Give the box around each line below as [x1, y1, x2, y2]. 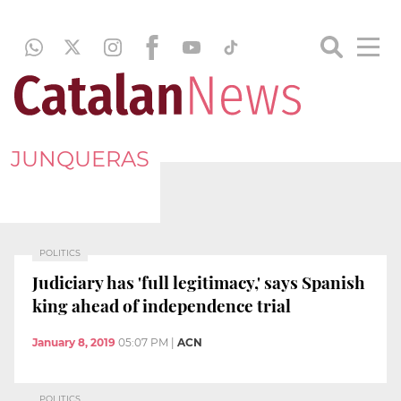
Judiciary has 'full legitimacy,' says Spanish [32, 269, 365, 294]
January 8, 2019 [32, 336, 115, 350]
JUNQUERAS [11, 145, 149, 172]
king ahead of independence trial [32, 293, 291, 317]
